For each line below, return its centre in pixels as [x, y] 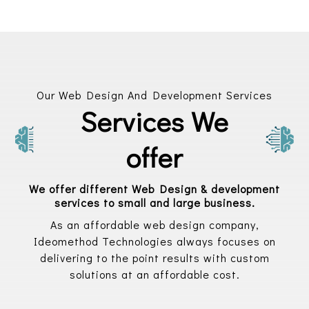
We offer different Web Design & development [154, 189]
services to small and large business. [154, 202]
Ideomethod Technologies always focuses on [154, 241]
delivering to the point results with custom [154, 258]
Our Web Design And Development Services [154, 95]
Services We [154, 121]
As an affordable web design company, [154, 225]
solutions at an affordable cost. [154, 274]
